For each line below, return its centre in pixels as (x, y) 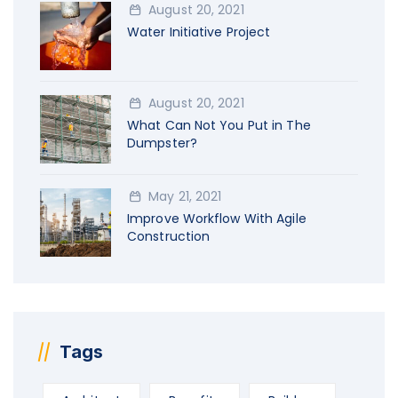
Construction (169, 237)
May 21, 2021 (185, 197)
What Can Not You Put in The (219, 126)
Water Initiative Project (199, 32)
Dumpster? (162, 143)
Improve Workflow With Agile (217, 219)
